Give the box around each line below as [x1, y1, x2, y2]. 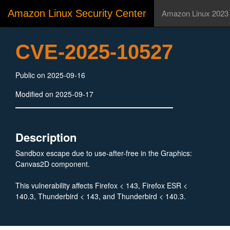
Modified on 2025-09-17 [15, 89, 93, 99]
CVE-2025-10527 [15, 41, 173, 63]
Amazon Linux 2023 [162, 8, 228, 18]
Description [15, 129, 76, 145]
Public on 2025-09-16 [15, 70, 85, 80]
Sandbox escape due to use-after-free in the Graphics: [15, 148, 192, 158]
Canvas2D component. [15, 159, 90, 169]
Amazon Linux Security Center [8, 8, 146, 19]
